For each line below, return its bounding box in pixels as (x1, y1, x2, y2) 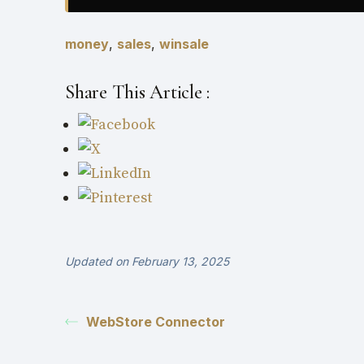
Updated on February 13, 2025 (65, 253, 229, 268)
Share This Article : (65, 80, 210, 104)
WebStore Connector (86, 313, 225, 330)
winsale (159, 35, 209, 52)
